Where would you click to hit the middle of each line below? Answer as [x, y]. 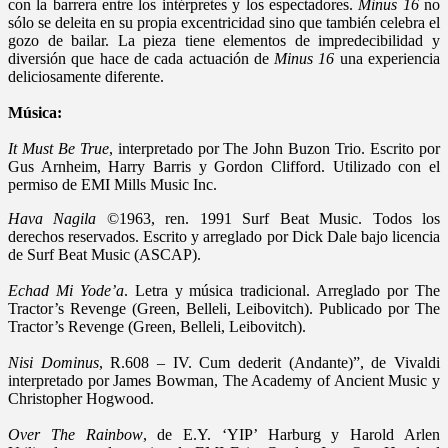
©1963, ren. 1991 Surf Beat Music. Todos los [268, 218]
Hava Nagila [52, 218]
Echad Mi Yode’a [66, 290]
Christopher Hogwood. [81, 398]
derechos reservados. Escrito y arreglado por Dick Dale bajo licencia [224, 236]
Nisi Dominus [53, 362]
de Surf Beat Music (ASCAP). [104, 254]
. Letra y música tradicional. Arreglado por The [282, 290]
